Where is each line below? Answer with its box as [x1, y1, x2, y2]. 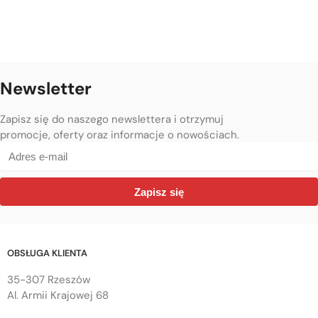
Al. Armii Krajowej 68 [7, 288, 109, 303]
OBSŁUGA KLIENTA [7, 247, 88, 260]
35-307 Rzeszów [7, 273, 90, 287]
